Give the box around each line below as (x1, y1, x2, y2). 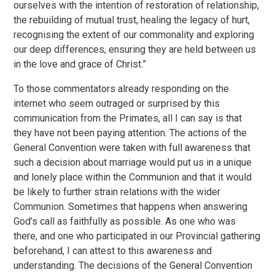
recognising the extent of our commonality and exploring (14, 29, 255, 41)
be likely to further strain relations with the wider (14, 186, 221, 198)
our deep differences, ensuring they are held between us (14, 44, 257, 55)
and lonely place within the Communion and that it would (14, 171, 252, 183)
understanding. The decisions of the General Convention (14, 260, 253, 271)
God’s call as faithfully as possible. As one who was (14, 215, 236, 227)
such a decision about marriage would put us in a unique (14, 157, 252, 168)
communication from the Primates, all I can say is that (14, 112, 242, 124)
